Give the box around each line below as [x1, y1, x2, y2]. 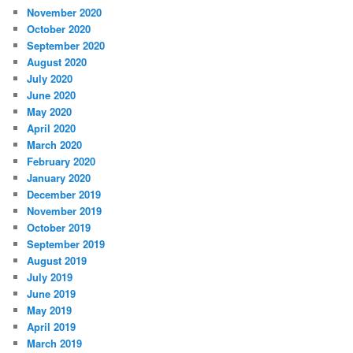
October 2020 [27, 21, 91, 37]
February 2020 [27, 154, 96, 169]
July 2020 [27, 71, 73, 87]
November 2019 [27, 203, 102, 219]
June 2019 [27, 286, 76, 302]
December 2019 [27, 187, 102, 203]
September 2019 [27, 236, 106, 252]
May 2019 [27, 303, 72, 318]
